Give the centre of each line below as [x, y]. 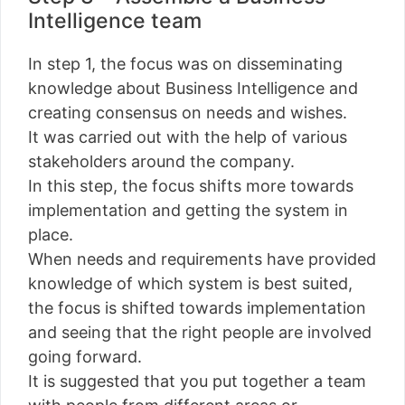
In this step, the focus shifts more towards [191, 185]
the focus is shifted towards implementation [197, 307]
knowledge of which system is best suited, [190, 283]
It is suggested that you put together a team [197, 381]
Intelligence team [115, 20]
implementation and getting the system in [188, 210]
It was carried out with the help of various [188, 137]
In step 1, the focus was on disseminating [185, 63]
